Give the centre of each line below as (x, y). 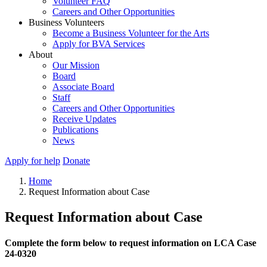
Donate (76, 161)
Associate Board (83, 87)
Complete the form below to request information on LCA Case (131, 243)
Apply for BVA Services (99, 44)
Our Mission (76, 65)
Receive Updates (84, 119)
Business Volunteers (66, 22)
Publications (75, 130)
